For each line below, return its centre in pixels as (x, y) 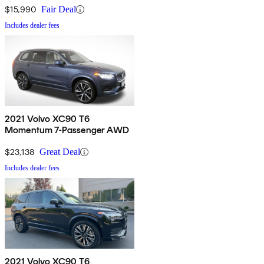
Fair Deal (59, 9)
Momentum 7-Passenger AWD (67, 130)
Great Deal (60, 152)
